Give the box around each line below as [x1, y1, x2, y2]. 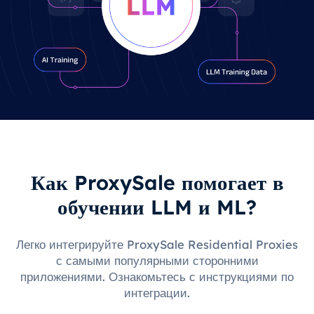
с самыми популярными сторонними [55, 252, 259, 268]
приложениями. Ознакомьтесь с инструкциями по [20, 268, 294, 284]
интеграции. [124, 285, 190, 300]
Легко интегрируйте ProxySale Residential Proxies [16, 236, 298, 252]
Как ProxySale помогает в [30, 169, 284, 195]
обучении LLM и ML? [57, 193, 257, 219]
